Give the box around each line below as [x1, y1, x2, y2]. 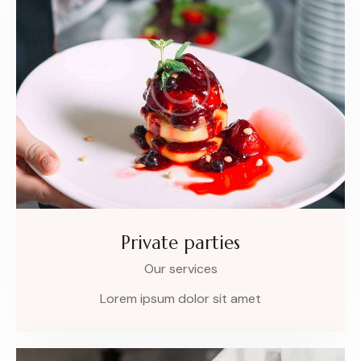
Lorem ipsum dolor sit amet [100, 290, 261, 308]
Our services [143, 260, 218, 278]
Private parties [121, 231, 240, 255]
